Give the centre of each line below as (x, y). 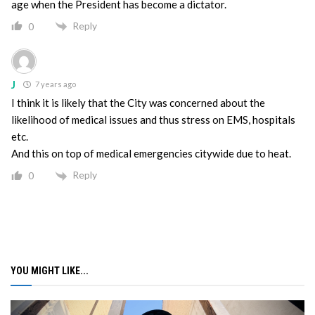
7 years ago (54, 84)
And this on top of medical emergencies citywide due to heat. (151, 154)
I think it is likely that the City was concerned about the (138, 103)
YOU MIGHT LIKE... (50, 270)
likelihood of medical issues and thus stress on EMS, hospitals (153, 120)
